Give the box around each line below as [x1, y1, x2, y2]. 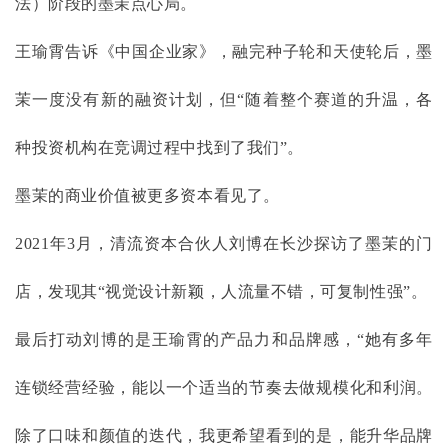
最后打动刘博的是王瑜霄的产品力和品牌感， [15, 331, 358, 349]
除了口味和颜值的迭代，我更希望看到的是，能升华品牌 [15, 427, 433, 445]
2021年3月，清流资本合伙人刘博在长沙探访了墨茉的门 [15, 235, 433, 253]
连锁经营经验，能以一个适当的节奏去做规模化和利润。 [15, 379, 433, 397]
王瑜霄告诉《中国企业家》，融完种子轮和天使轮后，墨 [15, 43, 433, 61]
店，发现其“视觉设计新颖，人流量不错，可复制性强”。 [15, 283, 428, 301]
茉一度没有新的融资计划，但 [15, 91, 238, 109]
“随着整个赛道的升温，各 [237, 91, 433, 109]
